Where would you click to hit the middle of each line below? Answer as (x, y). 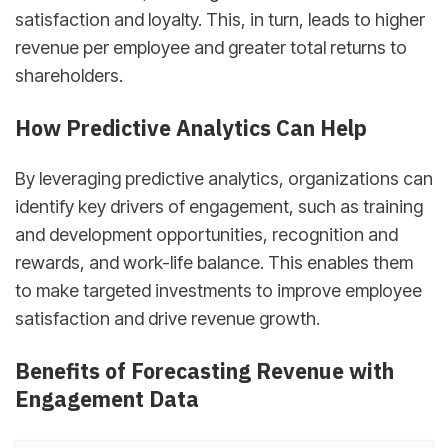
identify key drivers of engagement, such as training (219, 207)
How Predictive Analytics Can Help (191, 127)
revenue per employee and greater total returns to (211, 48)
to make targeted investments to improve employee (218, 291)
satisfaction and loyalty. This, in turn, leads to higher (220, 20)
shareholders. (69, 76)
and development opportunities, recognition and (206, 235)
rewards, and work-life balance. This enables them (214, 263)
